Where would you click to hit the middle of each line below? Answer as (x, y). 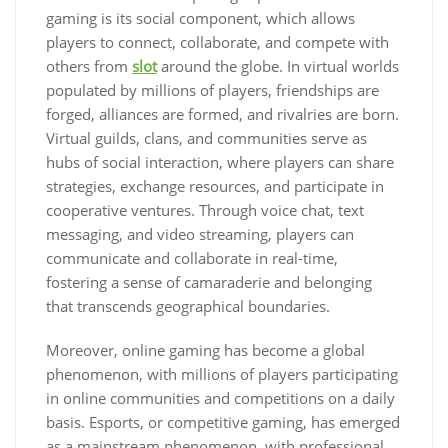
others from (89, 66)
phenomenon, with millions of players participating (222, 374)
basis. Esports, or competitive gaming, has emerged (223, 422)
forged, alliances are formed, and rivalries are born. (222, 114)
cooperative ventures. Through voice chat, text (205, 210)
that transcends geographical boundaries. (188, 306)
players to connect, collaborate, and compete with (217, 42)
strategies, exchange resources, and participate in (215, 186)
